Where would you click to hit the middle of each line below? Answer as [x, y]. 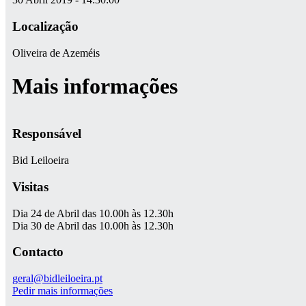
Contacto [38, 252]
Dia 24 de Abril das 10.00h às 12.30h [93, 213]
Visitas [30, 186]
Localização [45, 27]
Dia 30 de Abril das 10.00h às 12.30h [93, 225]
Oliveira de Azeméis [56, 53]
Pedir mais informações [62, 291]
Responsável [47, 134]
